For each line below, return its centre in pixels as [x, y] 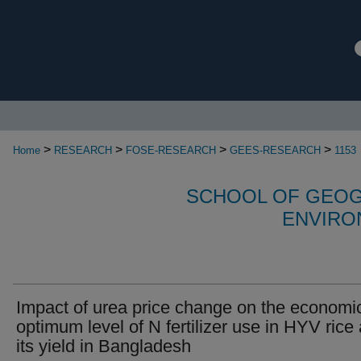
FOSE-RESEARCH [171, 150]
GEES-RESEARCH [275, 150]
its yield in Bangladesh [104, 346]
